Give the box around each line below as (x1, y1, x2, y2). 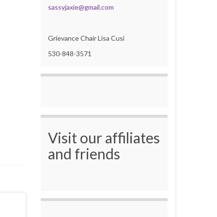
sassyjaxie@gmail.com (47, 2, 114, 11)
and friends (47, 144, 120, 162)
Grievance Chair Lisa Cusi (47, 33, 124, 42)
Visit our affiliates (47, 128, 160, 146)
